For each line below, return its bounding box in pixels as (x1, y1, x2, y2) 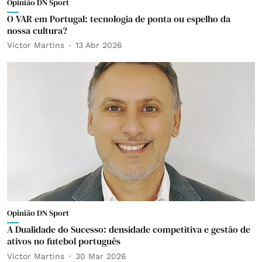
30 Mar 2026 (75, 251, 126, 261)
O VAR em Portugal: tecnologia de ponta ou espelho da (7, 12, 230, 25)
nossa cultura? (7, 23, 67, 37)
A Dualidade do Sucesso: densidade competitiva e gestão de (7, 223, 250, 236)
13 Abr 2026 (75, 40, 122, 50)
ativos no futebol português (7, 235, 120, 247)
